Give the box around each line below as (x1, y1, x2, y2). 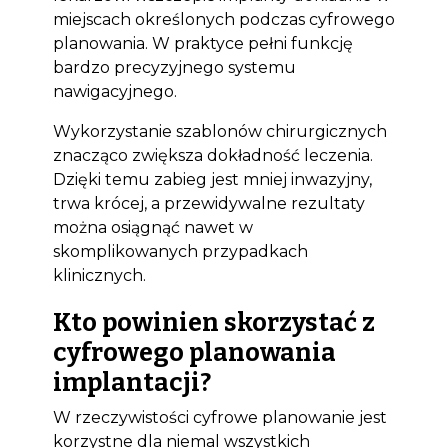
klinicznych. (52, 266, 146, 285)
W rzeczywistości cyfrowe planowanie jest (52, 408, 387, 427)
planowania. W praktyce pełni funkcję (52, 34, 353, 53)
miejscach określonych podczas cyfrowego (52, 10, 395, 29)
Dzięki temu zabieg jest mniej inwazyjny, (52, 170, 372, 189)
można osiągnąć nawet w (52, 218, 253, 237)
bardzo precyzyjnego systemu (52, 58, 296, 77)
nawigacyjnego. (52, 82, 177, 101)
